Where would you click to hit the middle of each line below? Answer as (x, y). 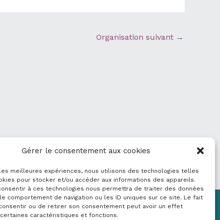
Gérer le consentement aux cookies (86, 151)
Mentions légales (153, 210)
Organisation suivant (136, 37)
